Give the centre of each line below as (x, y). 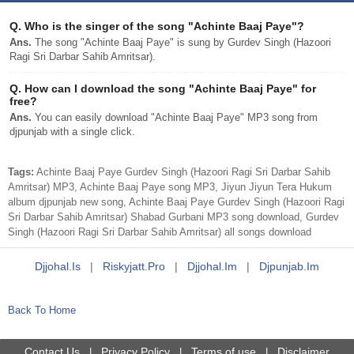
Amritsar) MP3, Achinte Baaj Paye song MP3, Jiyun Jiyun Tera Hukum (170, 187)
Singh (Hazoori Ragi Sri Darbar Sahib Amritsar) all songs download (160, 232)
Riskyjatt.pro (134, 266)
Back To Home (42, 310)
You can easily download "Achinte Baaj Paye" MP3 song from (175, 117)
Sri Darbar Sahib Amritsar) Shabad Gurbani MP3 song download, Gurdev (173, 217)
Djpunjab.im (289, 266)
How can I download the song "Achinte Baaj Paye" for (169, 88)
